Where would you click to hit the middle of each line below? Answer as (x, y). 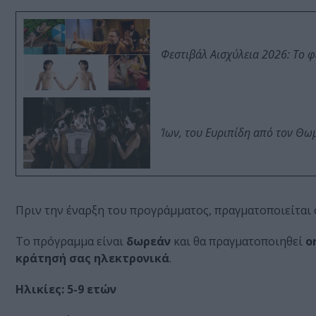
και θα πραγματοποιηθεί (238, 242)
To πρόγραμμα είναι (71, 242)
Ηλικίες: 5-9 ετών (66, 290)
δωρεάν (148, 242)
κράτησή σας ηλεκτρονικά (92, 259)
